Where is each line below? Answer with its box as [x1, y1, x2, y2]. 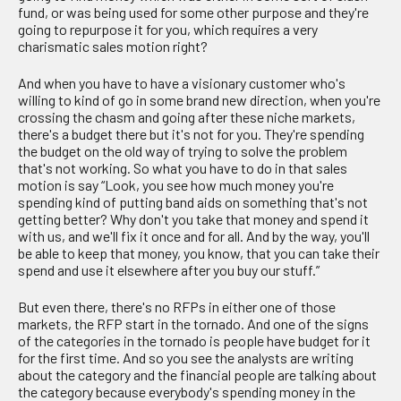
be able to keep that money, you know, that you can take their [18, 243, 380, 261]
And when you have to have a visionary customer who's [18, 73, 346, 91]
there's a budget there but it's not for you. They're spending [18, 124, 364, 142]
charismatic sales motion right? [18, 37, 208, 55]
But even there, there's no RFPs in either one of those [18, 298, 336, 316]
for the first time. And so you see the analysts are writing [18, 349, 354, 367]
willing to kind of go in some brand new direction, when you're [18, 90, 380, 108]
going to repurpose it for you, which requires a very [18, 20, 318, 38]
